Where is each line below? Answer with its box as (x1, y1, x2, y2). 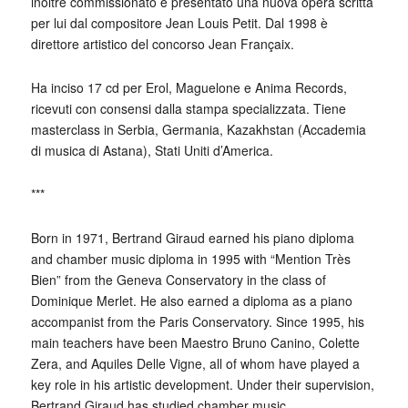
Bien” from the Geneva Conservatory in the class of (30, 270, 326, 290)
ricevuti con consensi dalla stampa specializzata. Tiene (30, 99, 346, 118)
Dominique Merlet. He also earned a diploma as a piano (30, 291, 352, 311)
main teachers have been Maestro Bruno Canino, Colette (30, 333, 360, 352)
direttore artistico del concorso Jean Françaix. (30, 35, 294, 54)
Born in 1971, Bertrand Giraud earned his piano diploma (30, 229, 354, 248)
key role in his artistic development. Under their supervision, (30, 375, 374, 394)
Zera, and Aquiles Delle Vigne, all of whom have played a (30, 354, 360, 373)
